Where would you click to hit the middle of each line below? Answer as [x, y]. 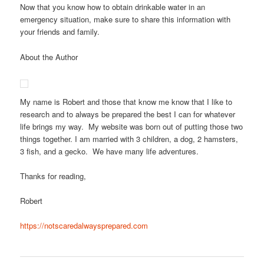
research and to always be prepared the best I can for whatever [128, 114]
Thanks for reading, [53, 176]
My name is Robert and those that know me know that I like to [126, 101]
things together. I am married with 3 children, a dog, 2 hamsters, [129, 138]
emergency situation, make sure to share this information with [126, 19]
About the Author [49, 57]
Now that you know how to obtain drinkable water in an [113, 7]
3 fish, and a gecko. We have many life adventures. [110, 151]
